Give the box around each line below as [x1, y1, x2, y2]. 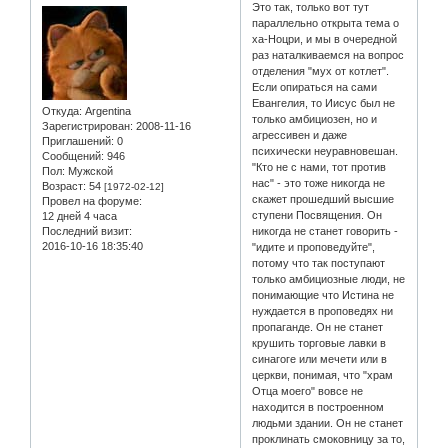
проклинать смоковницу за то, [252, 432, 406, 445]
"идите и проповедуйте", [252, 240, 376, 253]
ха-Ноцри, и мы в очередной [252, 32, 398, 45]
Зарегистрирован [42, 119, 130, 132]
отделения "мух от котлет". [252, 64, 390, 77]
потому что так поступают [252, 256, 386, 269]
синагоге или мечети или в [252, 352, 388, 365]
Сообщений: [42, 149, 104, 162]
